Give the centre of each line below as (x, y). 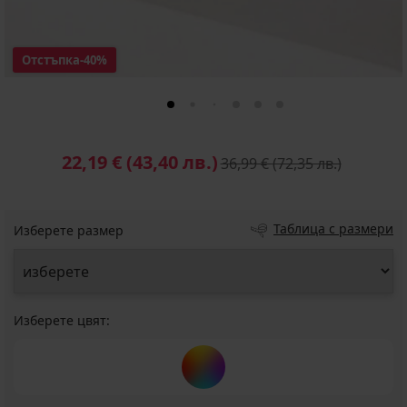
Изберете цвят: (62, 320)
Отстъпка (51, 60)
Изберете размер (69, 230)
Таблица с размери (333, 228)
